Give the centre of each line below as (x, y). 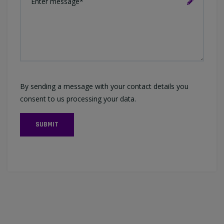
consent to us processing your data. (78, 99)
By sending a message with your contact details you (104, 86)
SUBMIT (47, 125)
